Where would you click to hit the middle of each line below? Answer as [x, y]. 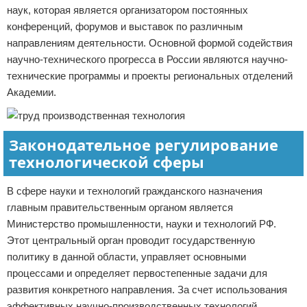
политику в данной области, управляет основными [126, 257]
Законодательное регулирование [144, 145]
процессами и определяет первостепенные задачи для [137, 273]
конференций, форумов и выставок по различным [125, 26]
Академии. [32, 92]
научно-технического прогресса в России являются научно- [147, 59]
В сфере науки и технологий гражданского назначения [135, 191]
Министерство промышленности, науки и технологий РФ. [142, 224]
